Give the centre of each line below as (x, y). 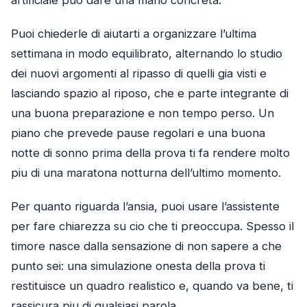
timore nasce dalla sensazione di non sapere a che (146, 246)
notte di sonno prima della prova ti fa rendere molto (150, 153)
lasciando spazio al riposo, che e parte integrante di (150, 94)
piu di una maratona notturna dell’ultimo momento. (146, 173)
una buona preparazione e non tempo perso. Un (143, 113)
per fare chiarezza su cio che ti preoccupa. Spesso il (152, 226)
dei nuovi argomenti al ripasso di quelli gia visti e (139, 74)
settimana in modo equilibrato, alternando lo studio (147, 54)
